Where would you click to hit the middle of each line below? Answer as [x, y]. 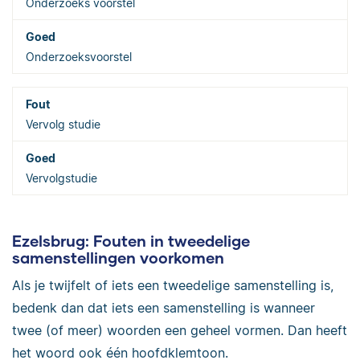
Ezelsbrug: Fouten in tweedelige [131, 241]
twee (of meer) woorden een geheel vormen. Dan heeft [180, 330]
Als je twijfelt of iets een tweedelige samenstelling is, [173, 285]
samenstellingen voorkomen [118, 258]
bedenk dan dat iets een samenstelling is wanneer [164, 307]
